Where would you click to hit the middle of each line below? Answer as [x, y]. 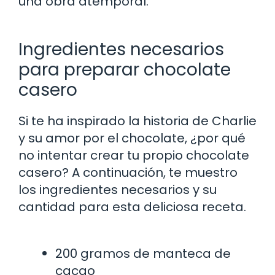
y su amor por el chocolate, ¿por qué [132, 138]
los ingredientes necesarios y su [118, 189]
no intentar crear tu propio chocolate [134, 155]
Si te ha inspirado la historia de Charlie [137, 121]
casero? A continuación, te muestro [128, 172]
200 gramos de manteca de [143, 253]
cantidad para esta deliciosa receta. [132, 207]
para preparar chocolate [125, 69]
